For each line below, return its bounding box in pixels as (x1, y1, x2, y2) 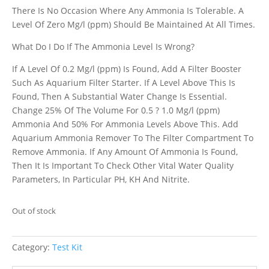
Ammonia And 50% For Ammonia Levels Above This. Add (12, 118, 238, 130)
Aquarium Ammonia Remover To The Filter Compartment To (12, 132, 253, 144)
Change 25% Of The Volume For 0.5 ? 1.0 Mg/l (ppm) (12, 104, 220, 116)
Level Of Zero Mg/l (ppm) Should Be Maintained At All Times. (12, 19, 255, 30)
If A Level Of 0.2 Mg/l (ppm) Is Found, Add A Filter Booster (12, 63, 241, 74)
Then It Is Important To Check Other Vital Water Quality (12, 160, 234, 171)
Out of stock (12, 205, 56, 216)
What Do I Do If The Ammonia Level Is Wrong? (12, 41, 195, 52)
